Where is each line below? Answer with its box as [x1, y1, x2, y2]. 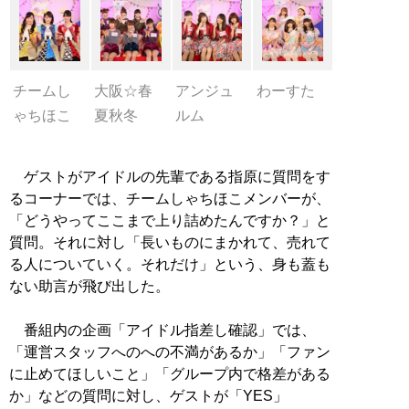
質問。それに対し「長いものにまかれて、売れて [9, 234, 330, 250]
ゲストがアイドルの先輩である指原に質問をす [9, 168, 330, 184]
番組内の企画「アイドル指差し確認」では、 [9, 321, 316, 338]
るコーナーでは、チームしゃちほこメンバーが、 [9, 190, 330, 206]
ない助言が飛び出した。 [9, 278, 170, 294]
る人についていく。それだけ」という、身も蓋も [9, 256, 330, 272]
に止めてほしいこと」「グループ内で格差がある [9, 365, 330, 382]
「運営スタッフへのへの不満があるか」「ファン [9, 343, 330, 360]
